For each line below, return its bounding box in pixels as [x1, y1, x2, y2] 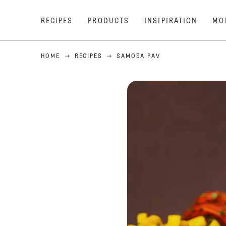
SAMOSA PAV [117, 53, 160, 60]
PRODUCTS [88, 18, 130, 25]
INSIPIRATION [144, 18, 198, 25]
